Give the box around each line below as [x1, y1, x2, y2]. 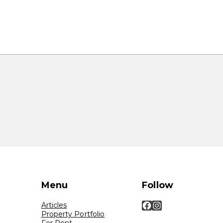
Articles [41, 201, 67, 210]
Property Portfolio [41, 210, 105, 219]
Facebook [141, 199, 147, 211]
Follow [142, 180, 173, 191]
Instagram [151, 199, 161, 211]
